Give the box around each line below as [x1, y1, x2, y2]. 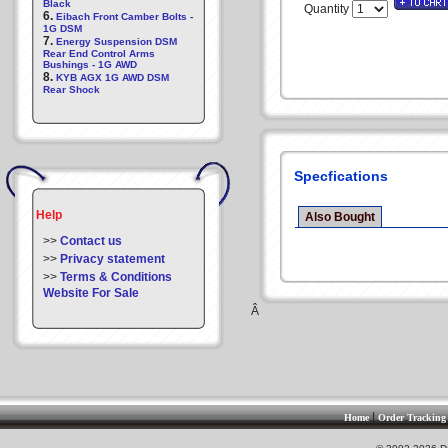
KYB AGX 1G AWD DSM [56, 72, 169, 83]
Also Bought [305, 210, 375, 224]
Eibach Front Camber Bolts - [56, 11, 193, 22]
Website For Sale [43, 286, 139, 300]
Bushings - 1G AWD [43, 59, 137, 70]
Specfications [294, 168, 388, 184]
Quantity [304, 2, 352, 16]
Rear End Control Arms [43, 48, 155, 59]
